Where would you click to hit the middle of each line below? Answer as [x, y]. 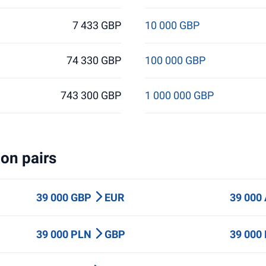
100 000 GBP [175, 60]
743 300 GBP [91, 95]
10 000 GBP [172, 25]
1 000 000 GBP [179, 95]
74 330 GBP [94, 60]
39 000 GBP [65, 197]
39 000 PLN [65, 234]
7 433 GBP [97, 25]
